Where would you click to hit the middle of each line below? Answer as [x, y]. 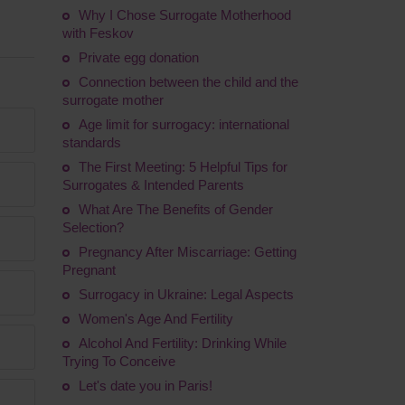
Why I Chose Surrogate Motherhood [184, 15]
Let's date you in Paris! [145, 386]
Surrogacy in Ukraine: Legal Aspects [186, 294]
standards [91, 142]
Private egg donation [138, 57]
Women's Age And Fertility [155, 319]
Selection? [93, 227]
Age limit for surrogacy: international [184, 124]
